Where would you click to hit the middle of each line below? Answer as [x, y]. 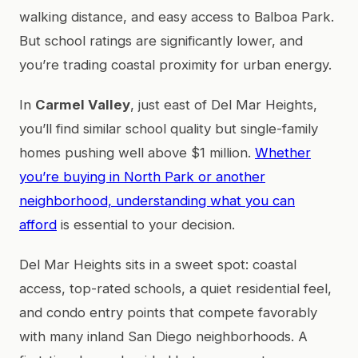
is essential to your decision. [146, 224]
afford [38, 224]
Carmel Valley [83, 104]
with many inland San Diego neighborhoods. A [163, 336]
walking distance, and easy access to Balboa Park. [177, 16]
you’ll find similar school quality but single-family [169, 128]
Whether [283, 152]
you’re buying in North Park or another [142, 176]
